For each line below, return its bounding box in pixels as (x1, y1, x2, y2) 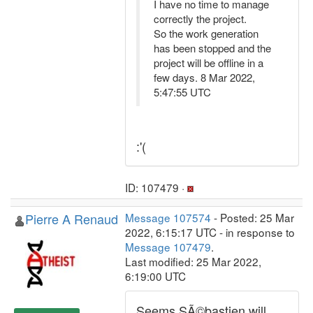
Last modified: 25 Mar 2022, (125, 254, 261, 269)
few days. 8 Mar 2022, (154, 70, 255, 85)
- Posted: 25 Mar (211, 210, 294, 225)
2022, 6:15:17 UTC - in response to (125, 224, 295, 240)
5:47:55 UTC (154, 85, 211, 99)
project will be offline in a (154, 55, 263, 70)
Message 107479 (125, 239, 211, 254)
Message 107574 (125, 210, 211, 225)
